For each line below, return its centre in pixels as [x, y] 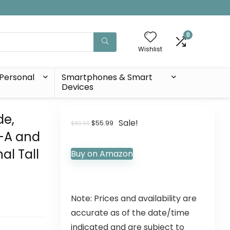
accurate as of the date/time [130, 213]
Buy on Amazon [102, 154]
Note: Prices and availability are [134, 198]
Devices [78, 87]
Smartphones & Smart [107, 77]
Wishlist [150, 49]
